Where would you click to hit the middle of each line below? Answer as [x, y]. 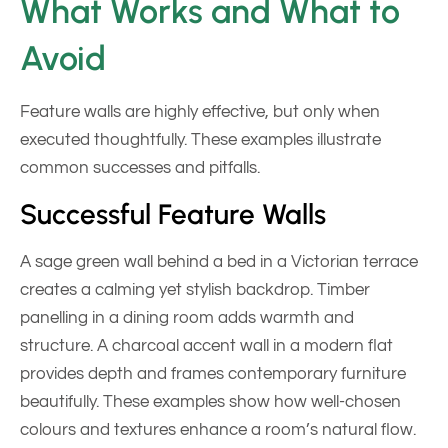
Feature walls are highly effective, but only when [200, 111]
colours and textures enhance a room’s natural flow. [218, 430]
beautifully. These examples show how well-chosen [210, 402]
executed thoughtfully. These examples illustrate [200, 139]
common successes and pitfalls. [140, 167]
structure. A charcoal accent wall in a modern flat [206, 346]
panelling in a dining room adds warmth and [187, 318]
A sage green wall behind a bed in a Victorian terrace [219, 262]
